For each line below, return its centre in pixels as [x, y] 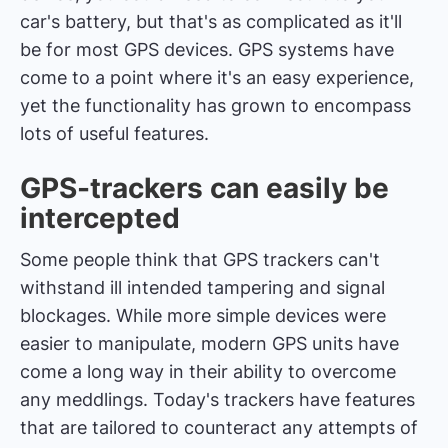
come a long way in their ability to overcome [208, 371]
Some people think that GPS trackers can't [200, 259]
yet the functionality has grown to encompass [215, 105]
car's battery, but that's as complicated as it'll [211, 21]
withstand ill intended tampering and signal [202, 287]
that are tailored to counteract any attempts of [219, 427]
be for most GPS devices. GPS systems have [207, 49]
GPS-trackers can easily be [204, 187]
